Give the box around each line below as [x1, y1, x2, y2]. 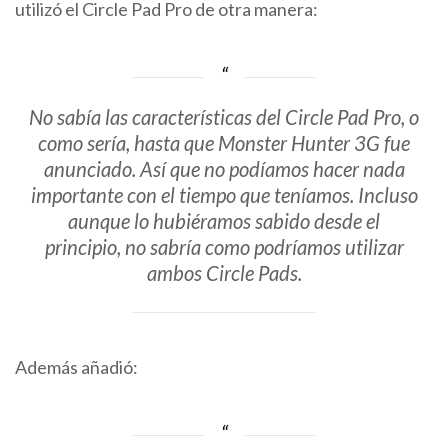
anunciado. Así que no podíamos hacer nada [43, 157, 405, 182]
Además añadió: [15, 355, 138, 378]
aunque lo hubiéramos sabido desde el [68, 209, 380, 234]
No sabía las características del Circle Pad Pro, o [29, 105, 419, 130]
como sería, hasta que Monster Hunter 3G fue [38, 131, 410, 156]
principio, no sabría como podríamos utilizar [44, 235, 404, 260]
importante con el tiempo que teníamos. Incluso [30, 183, 418, 208]
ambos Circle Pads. [146, 261, 302, 286]
